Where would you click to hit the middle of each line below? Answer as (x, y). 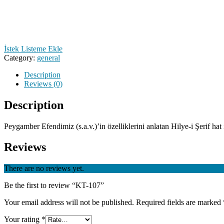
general (48, 57)
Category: (20, 57)
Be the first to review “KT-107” (54, 185)
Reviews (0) (43, 83)
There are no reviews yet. (44, 168)
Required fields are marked (179, 202)
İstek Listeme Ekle (33, 48)
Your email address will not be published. (69, 202)
